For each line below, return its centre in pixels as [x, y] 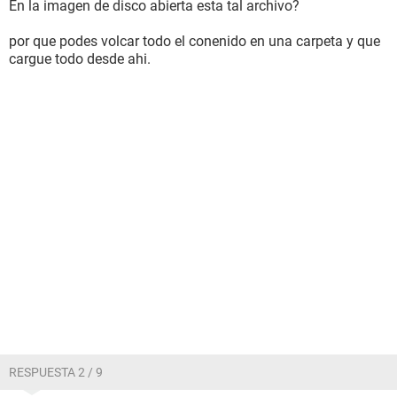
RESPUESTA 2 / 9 [56, 372]
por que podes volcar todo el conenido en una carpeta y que [195, 41]
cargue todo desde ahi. [80, 59]
